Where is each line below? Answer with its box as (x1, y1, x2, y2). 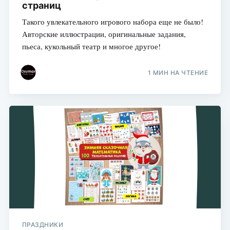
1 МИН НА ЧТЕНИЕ (147, 69, 208, 77)
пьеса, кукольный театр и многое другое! (22, 41, 161, 51)
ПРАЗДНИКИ (22, 220, 64, 228)
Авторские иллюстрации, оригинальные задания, (22, 28, 186, 39)
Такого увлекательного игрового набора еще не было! (22, 16, 203, 27)
